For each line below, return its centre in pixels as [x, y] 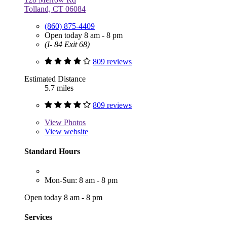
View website [66, 131]
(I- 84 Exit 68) [67, 44]
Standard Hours [52, 151]
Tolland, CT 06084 [55, 9]
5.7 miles [59, 88]
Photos [74, 122]
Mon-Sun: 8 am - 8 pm [81, 180]
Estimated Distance [55, 79]
